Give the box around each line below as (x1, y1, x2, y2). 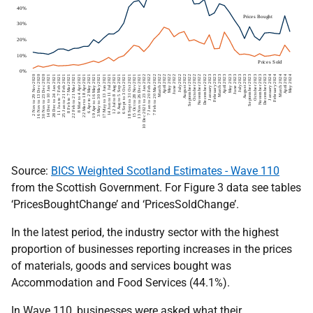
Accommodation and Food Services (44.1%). (11, 276, 230, 290)
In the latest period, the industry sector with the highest (11, 226, 279, 240)
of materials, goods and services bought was (11, 259, 231, 273)
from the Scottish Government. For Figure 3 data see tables (11, 181, 301, 195)
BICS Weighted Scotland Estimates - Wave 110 (51, 164, 279, 178)
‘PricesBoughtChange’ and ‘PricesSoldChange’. (11, 198, 239, 212)
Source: (11, 164, 51, 178)
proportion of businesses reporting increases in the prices (11, 242, 292, 256)
